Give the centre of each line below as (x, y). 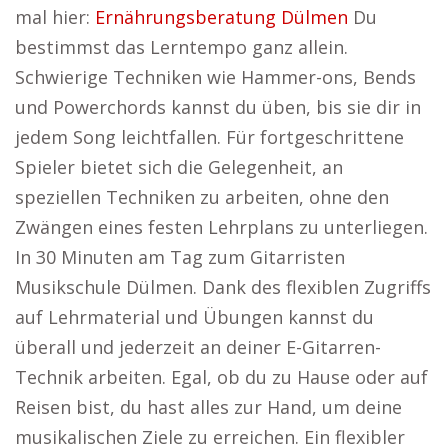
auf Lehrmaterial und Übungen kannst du (194, 317)
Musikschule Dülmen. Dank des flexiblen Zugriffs (223, 287)
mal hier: (55, 17)
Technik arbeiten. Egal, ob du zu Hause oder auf (221, 377)
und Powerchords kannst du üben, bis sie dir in (218, 107)
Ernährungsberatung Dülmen (221, 17)
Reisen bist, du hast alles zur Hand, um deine (208, 407)
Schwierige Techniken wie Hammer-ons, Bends (215, 77)
